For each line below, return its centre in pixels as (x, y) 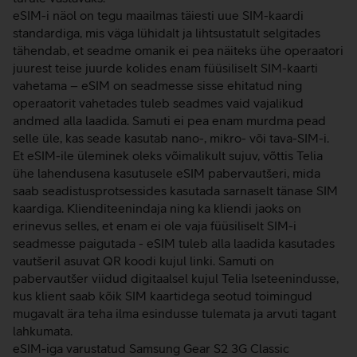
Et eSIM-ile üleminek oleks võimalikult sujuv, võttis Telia (168, 155)
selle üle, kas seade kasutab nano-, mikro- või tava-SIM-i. (171, 138)
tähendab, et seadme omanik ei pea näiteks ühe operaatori (178, 50)
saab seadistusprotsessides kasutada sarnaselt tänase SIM (175, 190)
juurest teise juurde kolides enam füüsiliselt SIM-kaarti (165, 68)
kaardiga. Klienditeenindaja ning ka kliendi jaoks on (157, 208)
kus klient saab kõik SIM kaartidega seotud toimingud (163, 296)
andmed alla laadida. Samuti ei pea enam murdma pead (169, 120)
